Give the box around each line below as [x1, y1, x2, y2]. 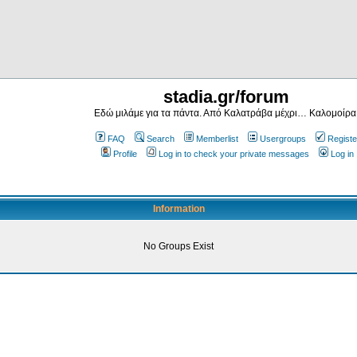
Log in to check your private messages [159, 149, 309, 159]
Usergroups [259, 134, 306, 143]
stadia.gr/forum [163, 87, 289, 107]
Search [146, 134, 175, 143]
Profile [113, 149, 137, 159]
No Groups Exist [143, 241, 214, 252]
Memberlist [195, 134, 238, 143]
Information [152, 203, 205, 214]
